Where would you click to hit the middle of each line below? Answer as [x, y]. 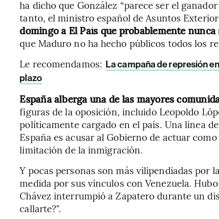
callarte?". [41, 208]
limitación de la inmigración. [81, 150]
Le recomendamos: [62, 64]
